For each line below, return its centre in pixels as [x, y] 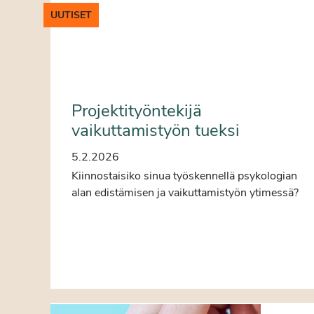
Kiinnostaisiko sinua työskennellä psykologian [184, 176]
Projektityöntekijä [137, 110]
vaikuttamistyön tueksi [156, 130]
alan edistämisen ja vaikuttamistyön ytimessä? [185, 192]
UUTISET [71, 15]
